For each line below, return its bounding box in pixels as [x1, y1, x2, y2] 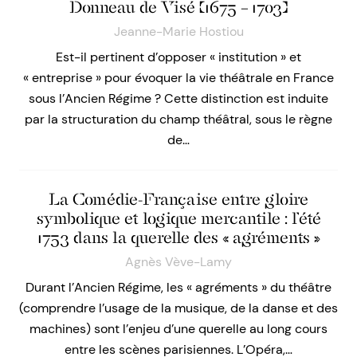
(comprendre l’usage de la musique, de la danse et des [19, 300, 338, 317]
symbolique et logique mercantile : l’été [36, 209, 321, 229]
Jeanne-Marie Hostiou [113, 23, 244, 41]
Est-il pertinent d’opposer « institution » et [56, 49, 301, 66]
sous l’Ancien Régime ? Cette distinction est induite [29, 90, 328, 108]
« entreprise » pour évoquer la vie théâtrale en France [23, 69, 334, 87]
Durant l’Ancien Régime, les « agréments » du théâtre [25, 279, 331, 296]
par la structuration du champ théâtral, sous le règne [25, 111, 332, 128]
